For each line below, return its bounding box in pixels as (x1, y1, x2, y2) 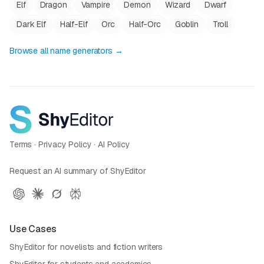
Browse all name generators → (9, 45, 123, 56)
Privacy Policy (38, 138, 92, 150)
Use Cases (9, 222, 57, 235)
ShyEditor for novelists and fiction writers (9, 241, 163, 252)
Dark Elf (16, 19, 46, 29)
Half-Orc (129, 19, 161, 29)
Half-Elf (60, 19, 88, 29)
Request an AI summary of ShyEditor (9, 165, 146, 176)
